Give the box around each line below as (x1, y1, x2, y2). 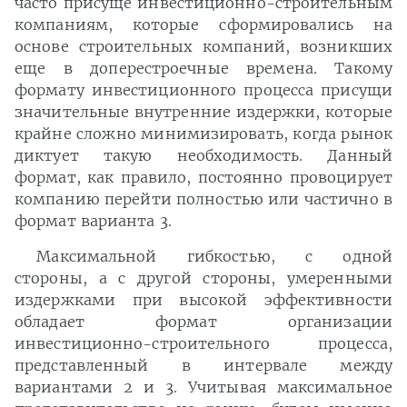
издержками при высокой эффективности (15, 291, 392, 310)
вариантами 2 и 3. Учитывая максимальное (15, 378, 392, 397)
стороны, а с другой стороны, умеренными (15, 269, 392, 288)
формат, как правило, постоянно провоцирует (15, 168, 392, 187)
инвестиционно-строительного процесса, (15, 334, 392, 353)
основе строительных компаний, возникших (15, 37, 392, 56)
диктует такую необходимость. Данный (15, 146, 392, 165)
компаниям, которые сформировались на (15, 15, 392, 35)
